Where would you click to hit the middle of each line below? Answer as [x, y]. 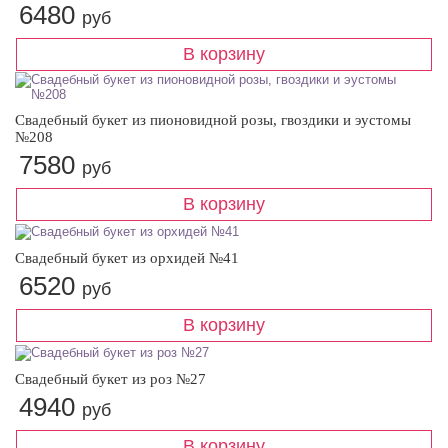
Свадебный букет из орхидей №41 [127, 258]
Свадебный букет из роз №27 [110, 379]
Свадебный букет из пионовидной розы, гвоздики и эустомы [213, 120]
